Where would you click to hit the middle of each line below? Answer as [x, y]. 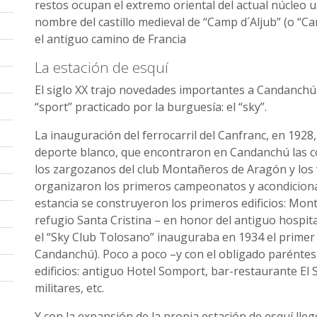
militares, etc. [69, 288]
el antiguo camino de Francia [110, 39]
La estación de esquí [102, 67]
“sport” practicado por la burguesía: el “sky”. [151, 107]
